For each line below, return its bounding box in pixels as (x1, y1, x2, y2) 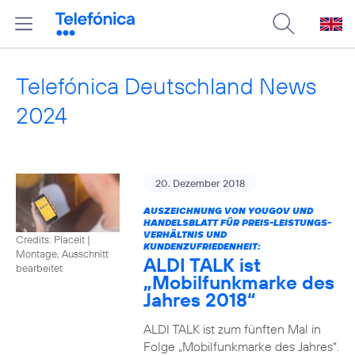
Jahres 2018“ (143, 288, 256, 311)
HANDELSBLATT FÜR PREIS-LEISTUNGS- (143, 216, 331, 228)
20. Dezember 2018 (155, 177, 245, 189)
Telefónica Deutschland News (16, 71, 316, 101)
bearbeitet (16, 261, 63, 274)
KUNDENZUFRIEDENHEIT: (143, 240, 261, 252)
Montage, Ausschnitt (16, 246, 109, 260)
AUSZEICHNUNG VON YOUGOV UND (143, 204, 313, 216)
